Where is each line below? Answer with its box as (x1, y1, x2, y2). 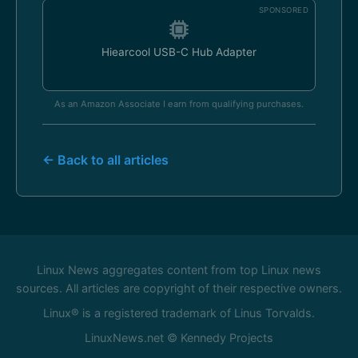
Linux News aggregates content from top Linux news (37, 263, 321, 276)
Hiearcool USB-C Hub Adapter (101, 46, 257, 58)
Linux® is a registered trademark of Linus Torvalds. (43, 306, 315, 320)
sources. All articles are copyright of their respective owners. (16, 281, 342, 295)
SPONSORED (258, 6, 308, 14)
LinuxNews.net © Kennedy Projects (85, 331, 273, 344)
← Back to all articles (42, 152, 169, 168)
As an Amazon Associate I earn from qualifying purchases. (54, 98, 304, 109)
